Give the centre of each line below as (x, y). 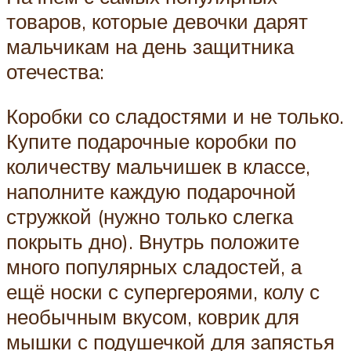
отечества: (55, 71)
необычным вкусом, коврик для (153, 317)
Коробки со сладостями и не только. (175, 116)
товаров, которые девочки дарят (157, 21)
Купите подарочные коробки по (151, 141)
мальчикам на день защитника (150, 46)
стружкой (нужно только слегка (150, 217)
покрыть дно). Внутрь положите (153, 242)
